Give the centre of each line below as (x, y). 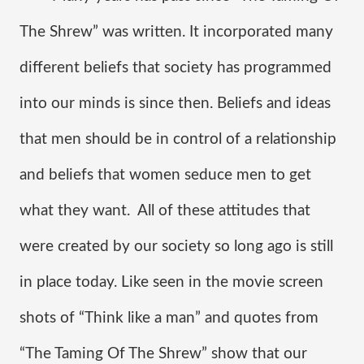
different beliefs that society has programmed (175, 68)
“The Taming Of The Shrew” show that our (163, 354)
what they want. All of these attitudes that (165, 211)
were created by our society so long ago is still (176, 247)
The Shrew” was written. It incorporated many (176, 32)
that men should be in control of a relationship (178, 139)
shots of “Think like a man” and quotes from (169, 318)
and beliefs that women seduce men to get (165, 175)
